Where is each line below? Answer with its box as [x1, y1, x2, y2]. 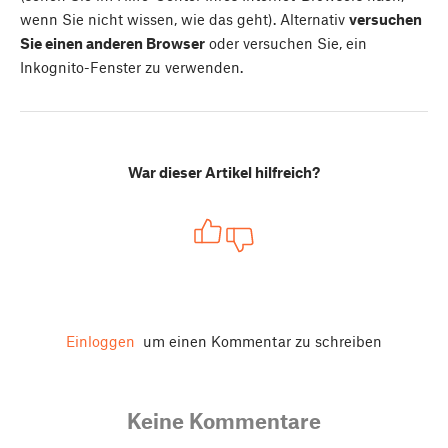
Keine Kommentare [127, 408, 321, 433]
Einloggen [66, 332, 135, 350]
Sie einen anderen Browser [20, 33, 205, 52]
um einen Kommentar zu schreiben [139, 332, 382, 350]
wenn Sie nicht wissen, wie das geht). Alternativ [20, 9, 349, 28]
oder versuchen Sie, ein [205, 33, 367, 52]
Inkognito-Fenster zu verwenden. [20, 57, 243, 76]
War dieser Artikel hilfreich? [128, 162, 320, 181]
